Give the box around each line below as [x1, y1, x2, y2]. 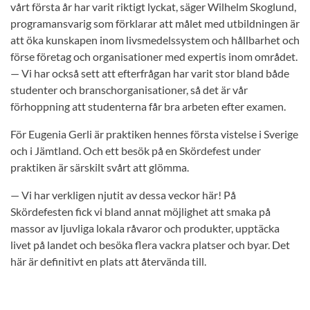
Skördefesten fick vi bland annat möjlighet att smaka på [10, 205, 271, 219]
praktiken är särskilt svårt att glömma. [10, 161, 189, 174]
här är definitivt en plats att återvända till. [10, 255, 206, 268]
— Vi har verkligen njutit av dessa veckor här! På [10, 188, 236, 202]
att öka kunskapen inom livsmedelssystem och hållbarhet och [10, 33, 300, 47]
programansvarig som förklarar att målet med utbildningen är [10, 17, 300, 30]
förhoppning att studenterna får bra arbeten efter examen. [10, 100, 286, 113]
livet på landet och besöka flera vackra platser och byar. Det [10, 238, 290, 252]
